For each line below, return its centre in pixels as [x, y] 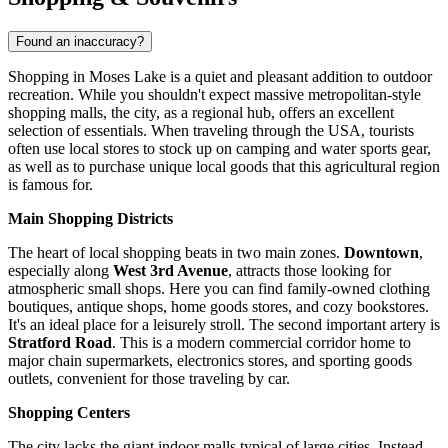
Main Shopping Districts [90, 218]
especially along [60, 270]
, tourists [387, 130]
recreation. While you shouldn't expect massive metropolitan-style [214, 94]
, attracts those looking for [309, 270]
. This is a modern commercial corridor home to [261, 342]
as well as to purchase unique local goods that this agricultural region [224, 166]
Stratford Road [60, 342]
